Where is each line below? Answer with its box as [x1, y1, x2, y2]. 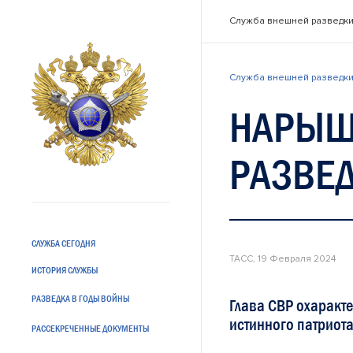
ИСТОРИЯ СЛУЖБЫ [32, 265, 98, 276]
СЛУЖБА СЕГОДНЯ [32, 238, 95, 249]
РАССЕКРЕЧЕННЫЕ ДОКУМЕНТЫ [32, 323, 149, 334]
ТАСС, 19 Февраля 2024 [229, 253, 336, 265]
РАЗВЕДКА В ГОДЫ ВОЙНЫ [32, 293, 129, 304]
